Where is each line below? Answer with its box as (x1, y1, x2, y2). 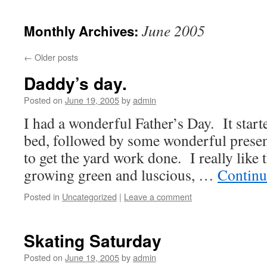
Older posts (32, 51, 78, 63)
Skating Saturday (24, 228, 162, 253)
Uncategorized (62, 190, 117, 203)
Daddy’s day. (24, 71, 127, 95)
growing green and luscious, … (24, 164, 218, 185)
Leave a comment (124, 190, 192, 203)
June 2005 (142, 20, 205, 41)
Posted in (24, 190, 60, 203)
